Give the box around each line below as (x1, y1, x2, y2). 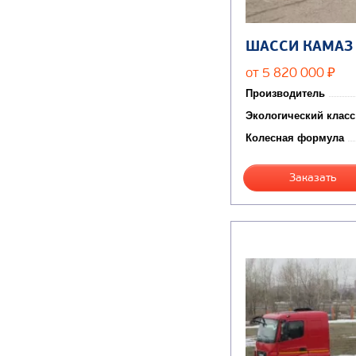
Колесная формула (246, 132, 344, 145)
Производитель (246, 87, 325, 100)
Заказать (289, 171, 338, 185)
